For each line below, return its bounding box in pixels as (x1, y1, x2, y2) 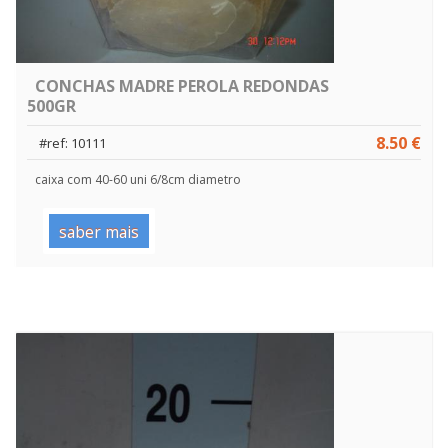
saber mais (58, 220, 139, 243)
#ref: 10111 (38, 133, 106, 152)
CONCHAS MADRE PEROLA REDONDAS (35, 74, 329, 97)
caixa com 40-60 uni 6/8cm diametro (35, 171, 242, 189)
